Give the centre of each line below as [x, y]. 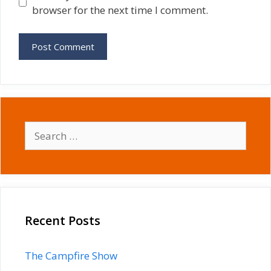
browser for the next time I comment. [120, 10]
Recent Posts [63, 220]
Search [40, 128]
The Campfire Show [71, 255]
